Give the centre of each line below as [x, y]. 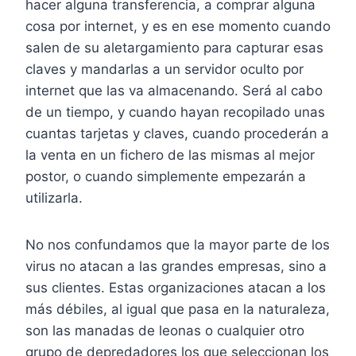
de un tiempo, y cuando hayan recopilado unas [175, 112]
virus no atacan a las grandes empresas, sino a [176, 267]
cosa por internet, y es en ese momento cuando [178, 27]
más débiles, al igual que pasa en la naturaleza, [178, 310]
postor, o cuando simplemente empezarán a [166, 177]
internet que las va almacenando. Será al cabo [174, 91]
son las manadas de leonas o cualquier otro [165, 331]
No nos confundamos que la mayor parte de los [178, 245]
